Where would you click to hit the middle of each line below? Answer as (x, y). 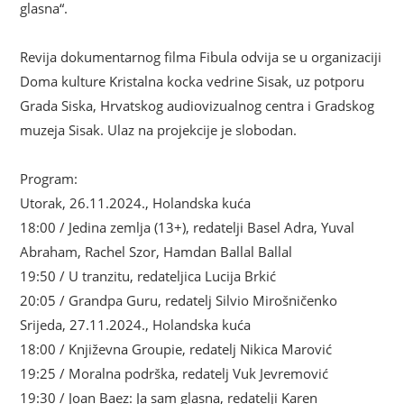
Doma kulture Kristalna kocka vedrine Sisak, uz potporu (193, 81)
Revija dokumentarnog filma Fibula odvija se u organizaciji (201, 56)
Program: (49, 178)
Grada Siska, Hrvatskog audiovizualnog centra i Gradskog (197, 105)
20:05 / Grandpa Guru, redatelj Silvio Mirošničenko (179, 300)
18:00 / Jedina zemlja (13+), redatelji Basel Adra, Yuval (188, 227)
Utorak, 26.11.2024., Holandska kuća (136, 202)
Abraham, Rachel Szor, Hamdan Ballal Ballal (156, 251)
